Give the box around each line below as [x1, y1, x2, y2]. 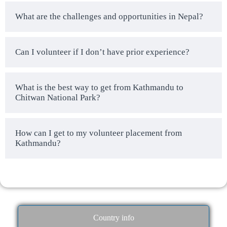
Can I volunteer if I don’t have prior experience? [15, 47, 190, 57]
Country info [93, 213, 134, 222]
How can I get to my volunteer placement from [15, 128, 182, 138]
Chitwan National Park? [15, 93, 100, 103]
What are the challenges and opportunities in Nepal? [15, 12, 203, 22]
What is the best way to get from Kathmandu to [15, 83, 183, 93]
